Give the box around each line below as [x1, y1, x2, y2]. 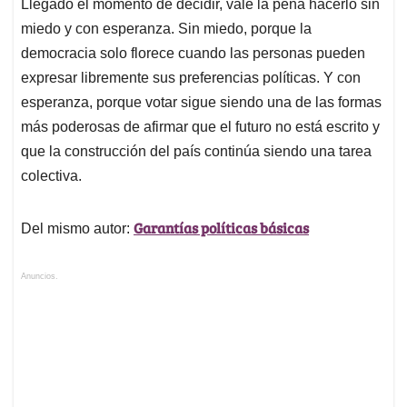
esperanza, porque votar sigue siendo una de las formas [21, 94, 382, 111]
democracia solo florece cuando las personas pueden [21, 45, 365, 62]
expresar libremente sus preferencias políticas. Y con [21, 70, 361, 86]
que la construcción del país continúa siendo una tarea [21, 144, 372, 160]
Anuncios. [21, 272, 58, 282]
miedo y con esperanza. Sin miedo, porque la [21, 21, 312, 37]
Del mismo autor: [21, 221, 130, 237]
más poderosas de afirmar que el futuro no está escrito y [21, 119, 380, 135]
